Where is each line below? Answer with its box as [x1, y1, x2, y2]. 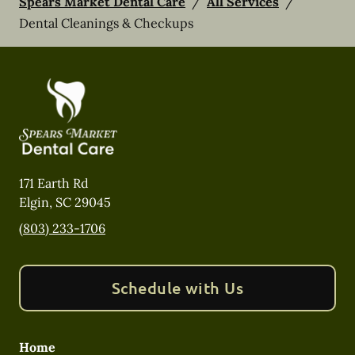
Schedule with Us [111, 277, 244, 298]
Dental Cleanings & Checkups [19, 14, 193, 31]
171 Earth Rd [19, 175, 89, 191]
